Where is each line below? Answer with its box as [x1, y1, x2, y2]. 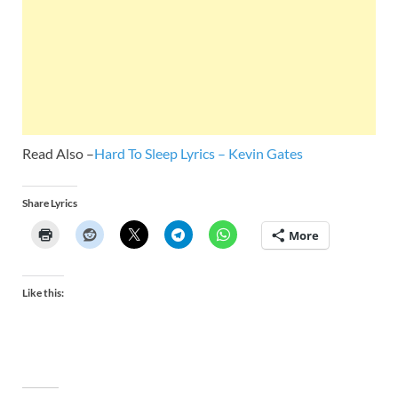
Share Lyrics [22, 195, 77, 210]
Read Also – [22, 144, 94, 162]
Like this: [22, 285, 64, 299]
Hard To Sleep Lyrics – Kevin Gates [94, 144, 303, 162]
